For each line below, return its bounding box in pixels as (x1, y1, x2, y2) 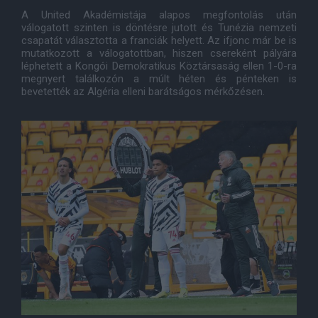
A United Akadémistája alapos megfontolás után (21, 9, 297, 21)
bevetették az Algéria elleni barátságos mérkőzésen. (21, 85, 265, 98)
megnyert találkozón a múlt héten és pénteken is (21, 72, 297, 85)
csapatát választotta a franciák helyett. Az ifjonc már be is (21, 34, 297, 47)
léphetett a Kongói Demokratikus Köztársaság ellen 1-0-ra (21, 60, 297, 72)
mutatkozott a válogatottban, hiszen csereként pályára (21, 47, 297, 60)
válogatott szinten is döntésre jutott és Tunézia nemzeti (21, 21, 297, 34)
